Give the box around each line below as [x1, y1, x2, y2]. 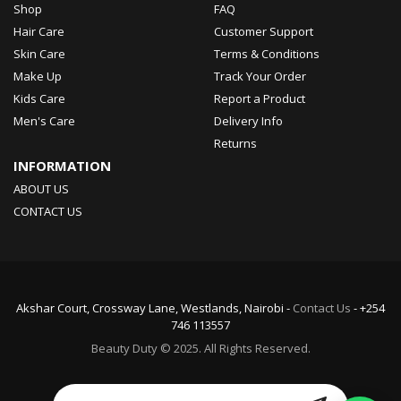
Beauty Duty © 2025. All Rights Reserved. [90, 339, 311, 356]
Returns [214, 134, 257, 151]
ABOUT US [13, 180, 69, 197]
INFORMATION [13, 156, 111, 175]
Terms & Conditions [214, 45, 320, 62]
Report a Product [214, 90, 305, 107]
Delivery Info [214, 112, 283, 129]
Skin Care [13, 45, 65, 62]
